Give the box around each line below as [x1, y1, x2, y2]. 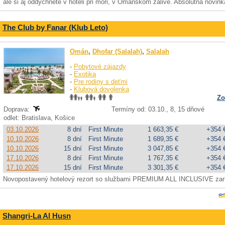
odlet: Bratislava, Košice [4, 114, 77, 122]
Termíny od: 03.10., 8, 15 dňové [111, 105, 204, 113]
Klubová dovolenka [74, 85, 129, 93]
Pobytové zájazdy [74, 63, 126, 70]
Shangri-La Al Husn [3, 211, 71, 220]
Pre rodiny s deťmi [74, 78, 128, 85]
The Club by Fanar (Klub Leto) [3, 23, 108, 32]
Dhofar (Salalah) [92, 48, 142, 55]
